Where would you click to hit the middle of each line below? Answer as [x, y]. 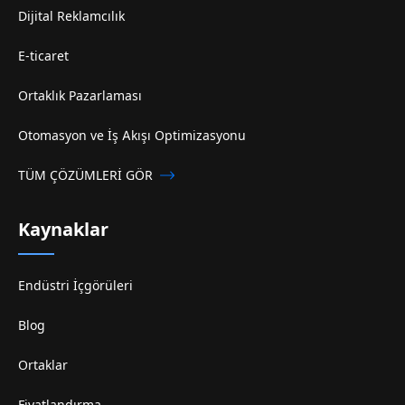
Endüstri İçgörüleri [75, 285]
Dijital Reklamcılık [71, 15]
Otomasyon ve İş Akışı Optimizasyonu [132, 135]
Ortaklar [43, 364]
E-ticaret [43, 55]
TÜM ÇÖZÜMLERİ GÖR [85, 174]
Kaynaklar [63, 229]
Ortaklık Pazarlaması [80, 95]
